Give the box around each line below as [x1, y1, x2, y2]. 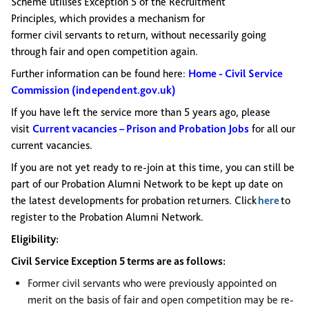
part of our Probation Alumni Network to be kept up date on [11, 177, 283, 190]
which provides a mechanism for [59, 12, 205, 25]
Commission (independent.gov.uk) [11, 83, 176, 97]
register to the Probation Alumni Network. [11, 210, 203, 223]
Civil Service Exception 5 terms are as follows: [11, 255, 228, 268]
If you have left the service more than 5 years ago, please [11, 106, 270, 119]
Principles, [11, 12, 59, 25]
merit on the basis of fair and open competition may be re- [28, 293, 294, 306]
